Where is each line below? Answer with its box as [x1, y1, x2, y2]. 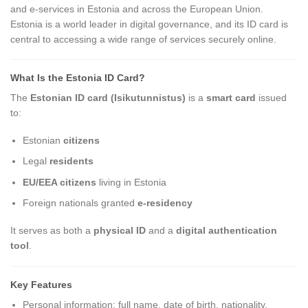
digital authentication [176, 225, 277, 236]
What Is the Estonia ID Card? [10, 71, 145, 83]
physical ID [93, 225, 146, 236]
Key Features [10, 278, 72, 290]
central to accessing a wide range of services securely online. [10, 33, 276, 45]
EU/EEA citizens [23, 176, 97, 188]
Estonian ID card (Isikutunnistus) [30, 91, 186, 103]
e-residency [137, 197, 193, 209]
